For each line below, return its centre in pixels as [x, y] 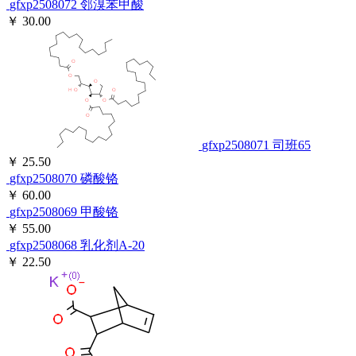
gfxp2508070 [45, 179]
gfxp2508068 [45, 246]
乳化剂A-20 [112, 246]
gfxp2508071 [237, 145]
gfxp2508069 [45, 212]
